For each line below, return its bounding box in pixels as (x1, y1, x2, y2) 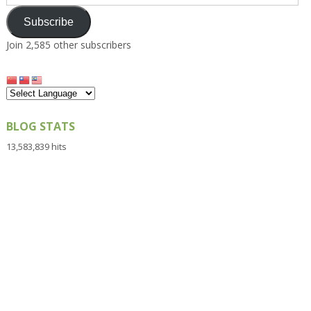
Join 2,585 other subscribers (6, 38, 131, 52)
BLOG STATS (6, 118, 75, 134)
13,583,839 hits (6, 140, 67, 153)
